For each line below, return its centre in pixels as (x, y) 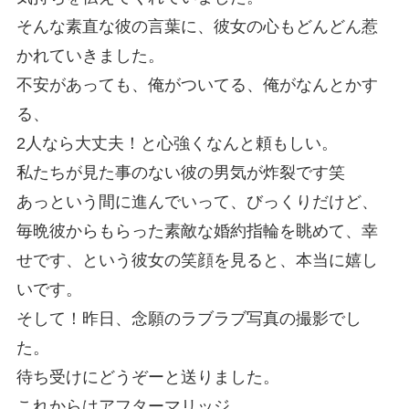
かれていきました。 (90, 56)
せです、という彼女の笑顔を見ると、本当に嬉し (197, 261)
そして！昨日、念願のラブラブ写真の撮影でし (189, 319)
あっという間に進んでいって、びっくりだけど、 (197, 202)
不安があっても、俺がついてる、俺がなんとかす (197, 85)
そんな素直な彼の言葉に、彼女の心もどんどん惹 (197, 27)
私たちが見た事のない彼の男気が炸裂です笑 (180, 173)
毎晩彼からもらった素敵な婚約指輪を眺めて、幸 (197, 231)
